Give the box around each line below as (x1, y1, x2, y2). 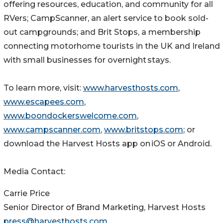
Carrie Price (3, 189, 50, 199)
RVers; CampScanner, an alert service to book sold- (3, 13, 209, 23)
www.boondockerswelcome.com (3, 111, 137, 121)
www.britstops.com (104, 125, 183, 135)
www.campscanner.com (3, 125, 101, 135)
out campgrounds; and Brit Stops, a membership (3, 27, 201, 37)
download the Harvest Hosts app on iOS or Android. (3, 139, 212, 149)
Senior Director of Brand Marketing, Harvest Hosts (3, 203, 206, 213)
